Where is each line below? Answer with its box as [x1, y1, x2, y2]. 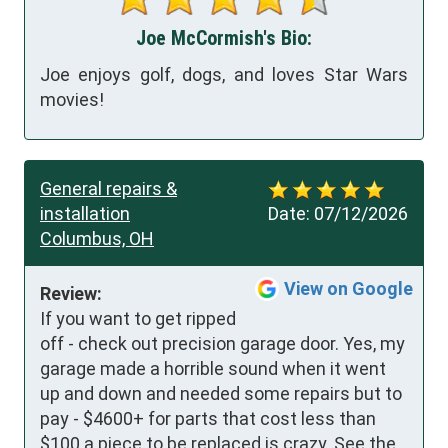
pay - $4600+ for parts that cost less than [40, 408, 376, 429]
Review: [40, 283, 102, 304]
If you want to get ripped [40, 308, 236, 329]
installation [40, 203, 130, 224]
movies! [40, 88, 104, 110]
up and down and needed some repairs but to [40, 383, 402, 404]
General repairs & [40, 178, 177, 199]
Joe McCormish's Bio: [136, 26, 312, 50]
